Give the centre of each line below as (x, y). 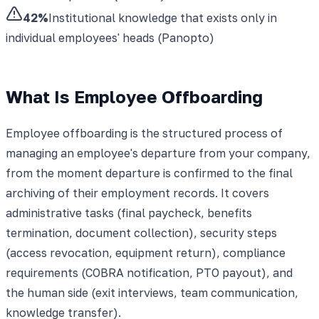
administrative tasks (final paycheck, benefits (129, 213)
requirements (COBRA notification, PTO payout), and (149, 272)
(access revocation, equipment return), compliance (146, 252)
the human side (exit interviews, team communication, (152, 292)
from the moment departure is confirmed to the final (149, 173)
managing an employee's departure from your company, (158, 153)
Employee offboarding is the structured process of (144, 133)
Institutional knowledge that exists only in (163, 17)
